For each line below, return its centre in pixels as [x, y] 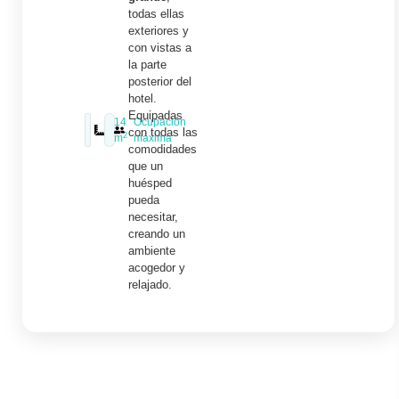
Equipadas [155, 116]
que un [146, 167]
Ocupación [160, 122]
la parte [147, 65]
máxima [153, 138]
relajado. [150, 285]
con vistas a [160, 48]
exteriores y [159, 31]
